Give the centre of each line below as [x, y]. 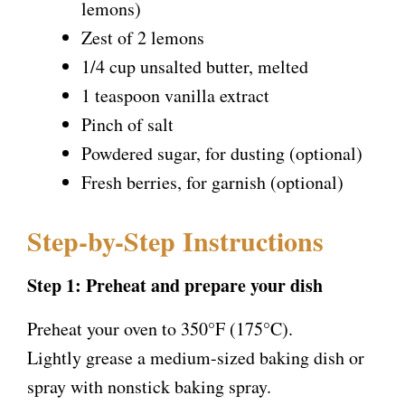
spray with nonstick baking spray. [149, 387]
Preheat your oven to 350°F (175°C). [160, 329]
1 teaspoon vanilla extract [175, 96]
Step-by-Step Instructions [175, 241]
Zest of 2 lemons [143, 38]
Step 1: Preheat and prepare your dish [175, 286]
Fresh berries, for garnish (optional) [212, 183]
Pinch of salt [127, 125]
